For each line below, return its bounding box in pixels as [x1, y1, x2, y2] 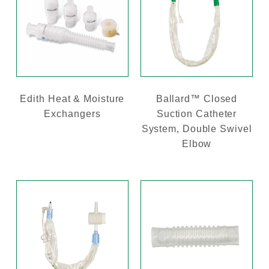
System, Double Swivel [141, 123, 252, 134]
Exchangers [44, 108, 101, 119]
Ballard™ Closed [156, 93, 238, 104]
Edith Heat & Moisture [20, 93, 125, 104]
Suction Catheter [156, 108, 237, 119]
